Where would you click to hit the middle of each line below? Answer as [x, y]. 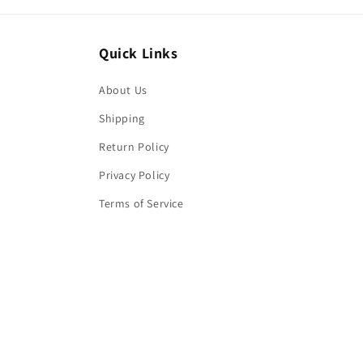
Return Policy [134, 146]
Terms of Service [141, 203]
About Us [123, 90]
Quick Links [139, 53]
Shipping [122, 118]
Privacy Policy [135, 175]
